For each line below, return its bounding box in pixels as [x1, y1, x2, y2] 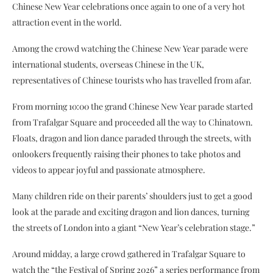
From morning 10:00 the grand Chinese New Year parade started [12, 100, 253, 112]
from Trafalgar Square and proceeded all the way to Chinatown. [12, 116, 253, 128]
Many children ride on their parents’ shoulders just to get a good [12, 190, 252, 202]
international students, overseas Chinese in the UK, [12, 58, 204, 70]
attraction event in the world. [12, 16, 122, 28]
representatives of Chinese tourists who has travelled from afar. [12, 74, 252, 86]
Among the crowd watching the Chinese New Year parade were [12, 42, 248, 54]
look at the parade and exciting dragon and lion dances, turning [12, 205, 249, 218]
